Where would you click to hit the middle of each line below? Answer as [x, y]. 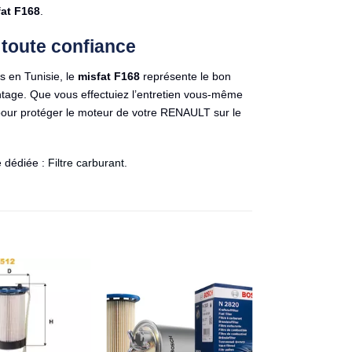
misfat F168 [108, 76]
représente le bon [185, 76]
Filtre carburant [86, 163]
